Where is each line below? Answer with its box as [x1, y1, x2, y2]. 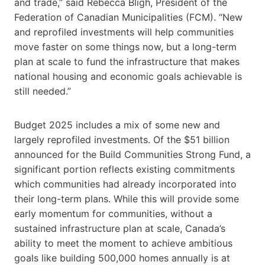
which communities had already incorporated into [14, 177, 237, 190]
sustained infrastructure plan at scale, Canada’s [14, 222, 225, 234]
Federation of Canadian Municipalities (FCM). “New [14, 11, 243, 23]
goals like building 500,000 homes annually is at [14, 251, 230, 264]
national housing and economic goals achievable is [14, 70, 242, 82]
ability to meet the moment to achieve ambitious [14, 237, 232, 249]
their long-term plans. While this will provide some [14, 192, 239, 205]
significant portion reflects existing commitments [14, 163, 235, 175]
